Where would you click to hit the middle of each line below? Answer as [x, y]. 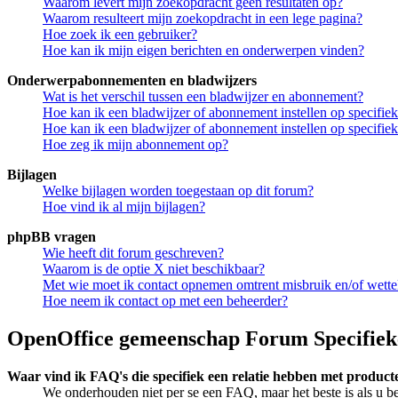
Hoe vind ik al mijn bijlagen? [124, 207]
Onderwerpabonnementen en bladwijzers [132, 81]
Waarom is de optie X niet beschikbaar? [154, 269]
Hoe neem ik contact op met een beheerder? [165, 301]
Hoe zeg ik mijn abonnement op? [135, 145]
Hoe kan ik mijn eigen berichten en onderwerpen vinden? [203, 51]
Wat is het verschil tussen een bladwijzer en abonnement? [203, 97]
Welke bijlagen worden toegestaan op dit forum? [178, 191]
